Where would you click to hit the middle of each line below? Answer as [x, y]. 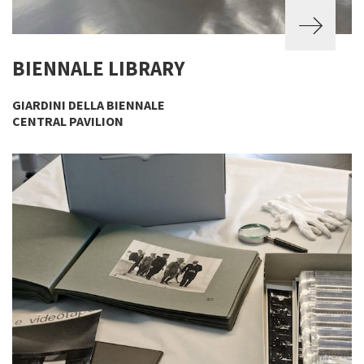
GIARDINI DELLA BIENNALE [89, 105]
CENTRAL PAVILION [68, 121]
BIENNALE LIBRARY [98, 68]
